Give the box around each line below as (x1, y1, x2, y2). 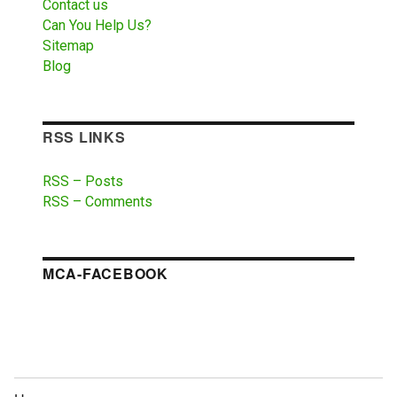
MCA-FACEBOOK (42, 262, 168, 284)
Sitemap (42, 36, 94, 54)
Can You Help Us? (42, 16, 152, 34)
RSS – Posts (42, 173, 123, 191)
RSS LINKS (42, 127, 126, 148)
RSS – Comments (42, 193, 152, 211)
